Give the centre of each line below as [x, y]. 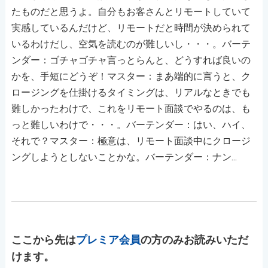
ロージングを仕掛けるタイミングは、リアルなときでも [131, 92]
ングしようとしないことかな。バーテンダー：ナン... [124, 157]
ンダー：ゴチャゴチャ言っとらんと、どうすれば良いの [131, 60]
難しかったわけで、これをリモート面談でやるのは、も [131, 108]
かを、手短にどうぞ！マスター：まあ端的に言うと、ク [131, 76]
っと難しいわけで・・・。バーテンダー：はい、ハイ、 [131, 124]
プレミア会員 [108, 239]
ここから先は [43, 239]
